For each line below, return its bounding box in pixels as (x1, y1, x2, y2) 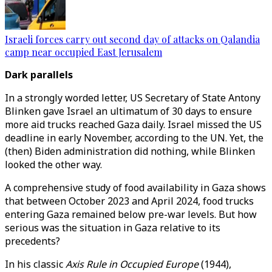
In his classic (5, 257, 66, 271)
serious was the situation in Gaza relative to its (5, 221, 220, 234)
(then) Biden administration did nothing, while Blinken (5, 144, 255, 158)
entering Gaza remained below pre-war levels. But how (5, 208, 257, 221)
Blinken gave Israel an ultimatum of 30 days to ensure (5, 104, 252, 118)
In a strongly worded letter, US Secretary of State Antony (5, 91, 260, 104)
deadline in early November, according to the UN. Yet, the (5, 131, 263, 144)
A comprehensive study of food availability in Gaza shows (5, 181, 266, 194)
